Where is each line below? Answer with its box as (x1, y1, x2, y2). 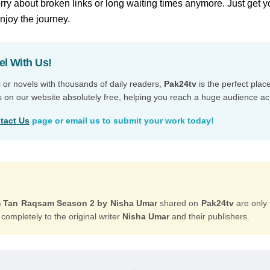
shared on (157, 198, 201, 208)
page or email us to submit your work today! (30, 116, 214, 125)
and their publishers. (169, 212, 250, 221)
